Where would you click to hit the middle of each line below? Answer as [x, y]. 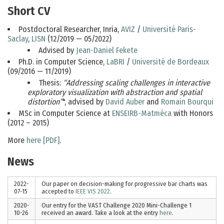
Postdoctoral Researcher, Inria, [70, 29]
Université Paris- [169, 29]
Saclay [18, 38]
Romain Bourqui [187, 101]
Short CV [29, 11]
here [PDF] [43, 140]
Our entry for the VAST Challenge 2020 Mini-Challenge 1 [116, 205]
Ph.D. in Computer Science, [62, 61]
